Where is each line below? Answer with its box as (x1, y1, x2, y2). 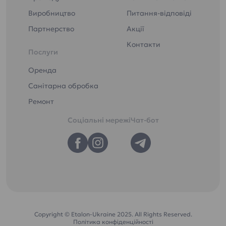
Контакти (127, 39, 160, 49)
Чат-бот (130, 115, 159, 125)
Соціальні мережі (67, 115, 131, 125)
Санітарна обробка (28, 81, 98, 90)
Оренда (28, 65, 56, 75)
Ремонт (28, 96, 54, 106)
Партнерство (28, 24, 74, 33)
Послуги (28, 47, 58, 56)
